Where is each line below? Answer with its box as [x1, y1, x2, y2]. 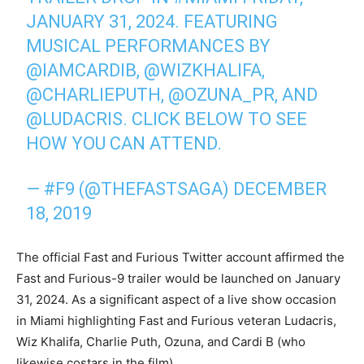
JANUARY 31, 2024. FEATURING [26, 11, 279, 32]
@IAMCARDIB [26, 59, 137, 80]
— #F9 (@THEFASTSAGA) [26, 178, 234, 199]
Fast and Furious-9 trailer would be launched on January [16, 270, 340, 286]
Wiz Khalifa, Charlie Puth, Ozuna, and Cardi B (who [16, 333, 305, 349]
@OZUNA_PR [168, 84, 275, 105]
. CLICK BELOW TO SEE [123, 108, 308, 129]
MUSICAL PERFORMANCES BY [26, 35, 271, 56]
